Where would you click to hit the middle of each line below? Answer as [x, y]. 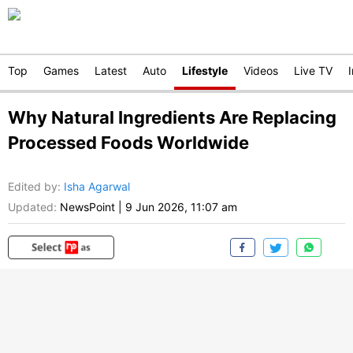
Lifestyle [205, 71]
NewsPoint [87, 207]
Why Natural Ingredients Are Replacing [172, 117]
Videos [261, 71]
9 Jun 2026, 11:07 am [181, 207]
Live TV [313, 71]
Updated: [32, 207]
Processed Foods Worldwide [128, 143]
